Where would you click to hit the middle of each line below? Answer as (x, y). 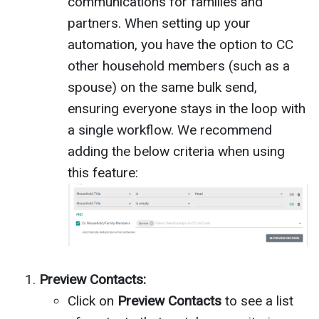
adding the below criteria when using (176, 152)
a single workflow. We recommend (170, 130)
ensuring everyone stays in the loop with (187, 109)
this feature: (103, 173)
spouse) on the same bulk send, (162, 88)
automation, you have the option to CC (181, 45)
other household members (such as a (179, 66)
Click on (93, 300)
